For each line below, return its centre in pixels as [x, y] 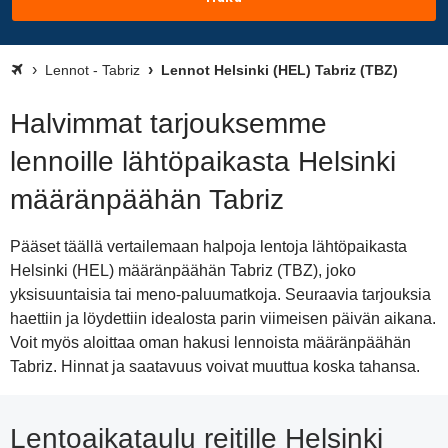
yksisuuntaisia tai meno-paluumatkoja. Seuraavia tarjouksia [220, 294]
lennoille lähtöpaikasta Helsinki [203, 161]
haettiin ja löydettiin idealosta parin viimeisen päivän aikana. [223, 318]
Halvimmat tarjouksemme [168, 123]
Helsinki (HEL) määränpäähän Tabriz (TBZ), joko [183, 270]
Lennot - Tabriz [92, 70]
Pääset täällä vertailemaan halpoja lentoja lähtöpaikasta [208, 246]
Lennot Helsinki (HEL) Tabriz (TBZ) [277, 70]
